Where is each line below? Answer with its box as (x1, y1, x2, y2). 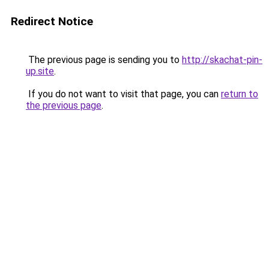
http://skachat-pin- (182, 54, 262, 65)
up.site (26, 65, 54, 77)
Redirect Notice (11, 14, 93, 28)
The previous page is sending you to (26, 54, 182, 65)
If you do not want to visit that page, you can (26, 88, 221, 100)
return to (221, 88, 258, 100)
